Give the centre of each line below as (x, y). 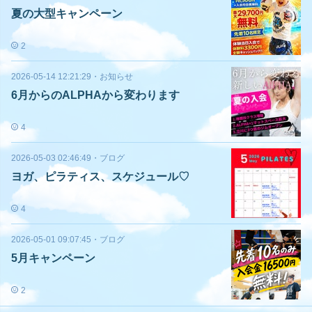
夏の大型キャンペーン (67, 14)
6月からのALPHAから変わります (95, 95)
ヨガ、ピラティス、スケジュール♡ (100, 177)
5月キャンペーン (53, 258)
